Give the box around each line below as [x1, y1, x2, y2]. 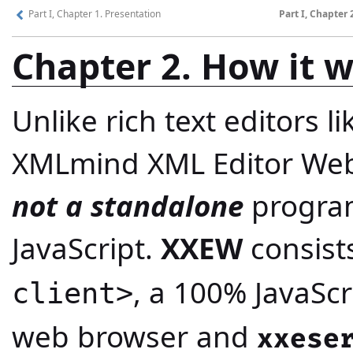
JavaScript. [12, 228, 161, 268]
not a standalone [12, 185, 243, 225]
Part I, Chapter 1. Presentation [28, 7, 161, 20]
